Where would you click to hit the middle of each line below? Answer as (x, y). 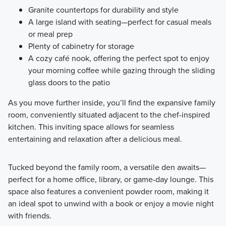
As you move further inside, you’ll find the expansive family (111, 103)
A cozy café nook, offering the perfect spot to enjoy (119, 59)
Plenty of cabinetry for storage (81, 46)
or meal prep (50, 34)
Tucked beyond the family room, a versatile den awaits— (107, 167)
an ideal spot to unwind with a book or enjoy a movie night (111, 204)
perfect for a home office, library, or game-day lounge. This (110, 180)
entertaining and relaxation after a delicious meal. (95, 139)
